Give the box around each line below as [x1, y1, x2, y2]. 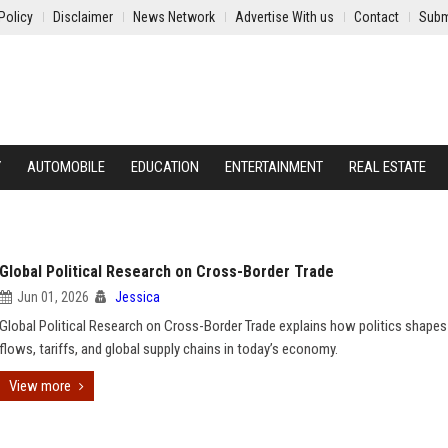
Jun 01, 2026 [17, 289, 89, 305]
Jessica [115, 289, 160, 305]
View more [9, 377, 71, 395]
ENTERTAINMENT [225, 158, 323, 176]
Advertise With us [235, 9, 334, 25]
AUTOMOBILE [27, 158, 105, 176]
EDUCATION [131, 158, 199, 176]
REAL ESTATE [349, 158, 426, 176]
